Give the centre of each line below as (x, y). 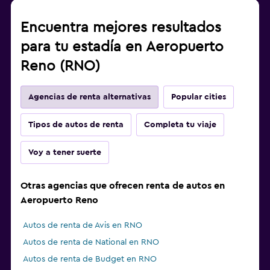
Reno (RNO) (60, 67)
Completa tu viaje (180, 125)
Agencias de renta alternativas (89, 97)
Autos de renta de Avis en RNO (83, 226)
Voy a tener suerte (65, 153)
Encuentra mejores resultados (121, 28)
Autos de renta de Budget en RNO (90, 259)
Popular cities (199, 97)
